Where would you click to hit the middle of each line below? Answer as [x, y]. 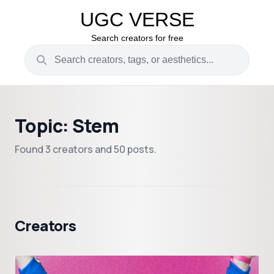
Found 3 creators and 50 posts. [86, 149]
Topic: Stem [67, 126]
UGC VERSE [137, 20]
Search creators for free [137, 38]
